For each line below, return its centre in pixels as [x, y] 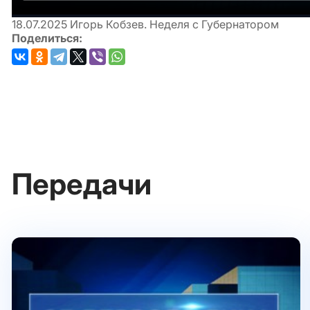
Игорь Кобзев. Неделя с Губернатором [173, 24]
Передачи [82, 183]
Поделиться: [47, 38]
